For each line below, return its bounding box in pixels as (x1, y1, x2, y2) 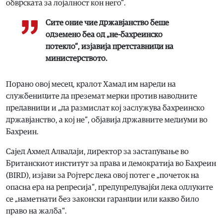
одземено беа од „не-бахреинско (46, 30, 163, 39)
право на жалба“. (6, 207, 67, 215)
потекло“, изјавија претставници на (46, 42, 173, 51)
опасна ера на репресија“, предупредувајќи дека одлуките (6, 183, 213, 191)
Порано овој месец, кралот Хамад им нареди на (6, 80, 176, 88)
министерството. (46, 54, 108, 62)
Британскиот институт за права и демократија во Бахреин (6, 159, 216, 167)
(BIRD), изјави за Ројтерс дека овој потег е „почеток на (6, 171, 199, 179)
